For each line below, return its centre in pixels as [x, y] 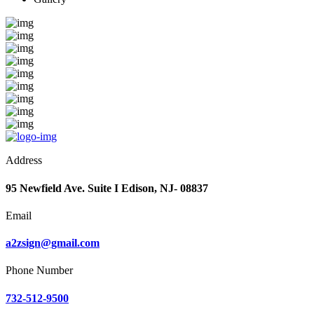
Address [24, 161]
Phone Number [39, 271]
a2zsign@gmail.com [53, 243]
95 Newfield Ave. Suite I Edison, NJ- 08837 [107, 188]
